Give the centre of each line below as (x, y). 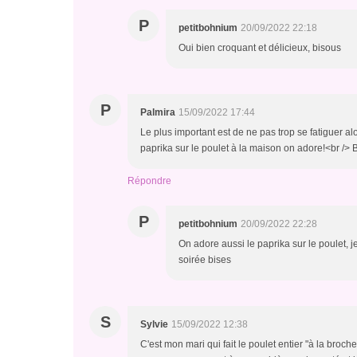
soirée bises (205, 260)
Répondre (149, 181)
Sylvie (154, 324)
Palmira (158, 112)
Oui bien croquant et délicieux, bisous (260, 48)
